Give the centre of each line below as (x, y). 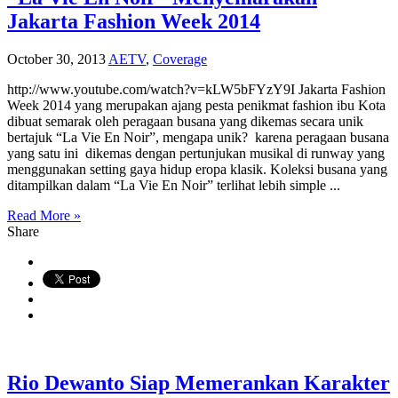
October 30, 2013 (56, 59)
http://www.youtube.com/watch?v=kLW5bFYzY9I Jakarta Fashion (196, 89)
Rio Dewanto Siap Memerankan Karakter (199, 382)
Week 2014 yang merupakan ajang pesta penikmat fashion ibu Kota (196, 105)
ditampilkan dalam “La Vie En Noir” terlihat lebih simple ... (174, 185)
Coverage (180, 59)
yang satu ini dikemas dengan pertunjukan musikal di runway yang (196, 153)
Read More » (44, 215)
